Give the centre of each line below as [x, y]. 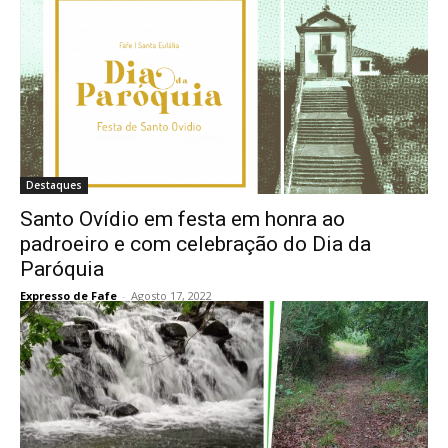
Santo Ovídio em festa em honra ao [182, 219]
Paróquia [62, 269]
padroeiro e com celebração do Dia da [195, 244]
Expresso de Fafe [68, 295]
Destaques [54, 185]
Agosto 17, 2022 [171, 295]
